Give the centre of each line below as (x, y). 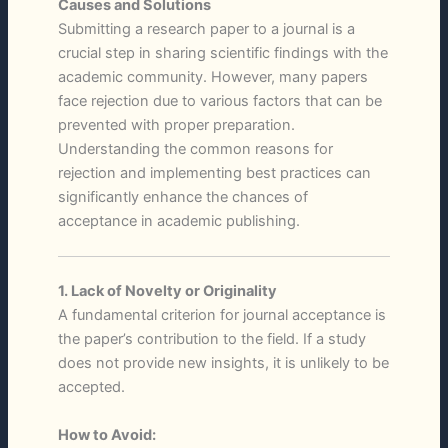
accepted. (91, 387)
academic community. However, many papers (212, 76)
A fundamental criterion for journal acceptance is (221, 315)
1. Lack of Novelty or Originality (167, 291)
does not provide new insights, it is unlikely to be (223, 363)
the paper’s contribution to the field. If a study (211, 339)
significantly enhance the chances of (182, 196)
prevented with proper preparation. (176, 124)
